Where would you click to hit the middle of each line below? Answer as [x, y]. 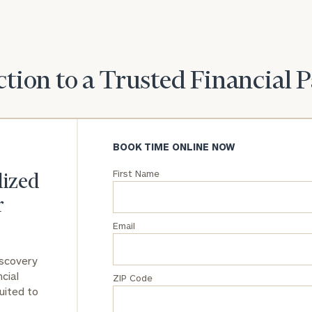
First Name [136, 173]
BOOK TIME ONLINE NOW [174, 146]
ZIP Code [132, 278]
